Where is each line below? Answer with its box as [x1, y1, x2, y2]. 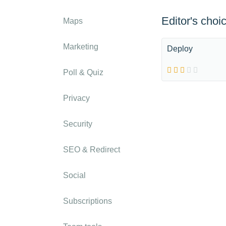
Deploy [167, 44, 193, 53]
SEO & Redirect [63, 145, 120, 154]
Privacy [63, 94, 90, 102]
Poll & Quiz [63, 68, 103, 77]
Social [63, 171, 86, 180]
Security [63, 120, 92, 128]
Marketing [63, 42, 98, 51]
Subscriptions [63, 197, 112, 205]
